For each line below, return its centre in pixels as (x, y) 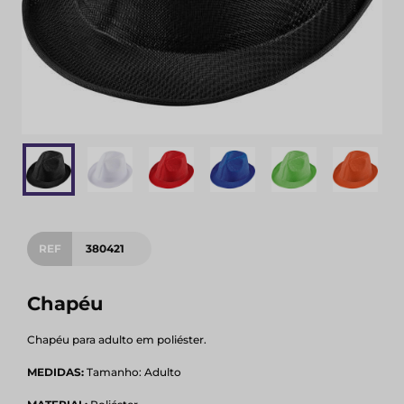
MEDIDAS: (55, 372)
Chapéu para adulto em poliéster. (117, 340)
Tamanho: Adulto (133, 372)
